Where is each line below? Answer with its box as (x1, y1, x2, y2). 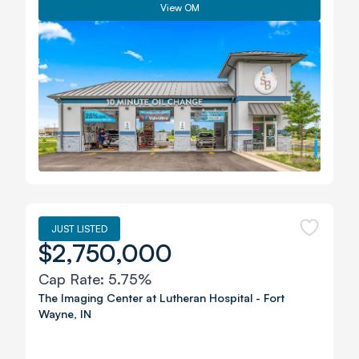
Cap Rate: (38, 270, 108, 288)
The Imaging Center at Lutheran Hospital (38, 291, 252, 305)
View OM (159, 2, 200, 14)
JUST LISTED (51, 223, 107, 235)
